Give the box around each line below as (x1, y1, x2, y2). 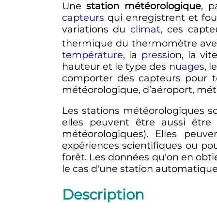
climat (130, 23, 161, 35)
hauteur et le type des (62, 60, 169, 72)
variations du (62, 23, 131, 35)
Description (62, 186, 144, 203)
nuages (169, 60, 204, 72)
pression (141, 48, 182, 61)
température (62, 48, 123, 61)
